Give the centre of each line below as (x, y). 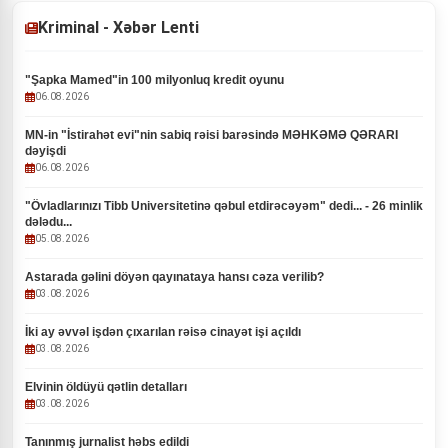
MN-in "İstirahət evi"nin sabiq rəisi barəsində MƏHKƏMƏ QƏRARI (211, 135)
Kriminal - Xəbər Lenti (118, 27)
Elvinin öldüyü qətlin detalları (106, 387)
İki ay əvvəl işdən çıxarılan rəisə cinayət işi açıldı (163, 332)
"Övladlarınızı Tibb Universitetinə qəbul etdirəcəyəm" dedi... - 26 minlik (224, 206)
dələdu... (48, 222)
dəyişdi (45, 151)
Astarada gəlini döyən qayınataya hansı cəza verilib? (174, 277)
